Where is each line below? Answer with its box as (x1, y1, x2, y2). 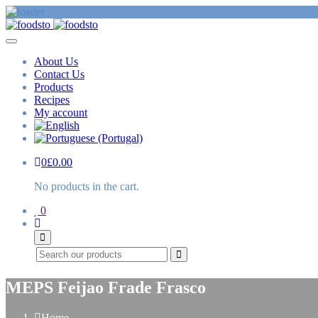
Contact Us (34, 68, 84, 80)
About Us (34, 55, 78, 67)
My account (34, 106, 87, 119)
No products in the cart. (34, 180, 139, 192)
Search (181, 248, 210, 259)
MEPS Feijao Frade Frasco (6, 278, 206, 297)
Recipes (34, 94, 70, 106)
